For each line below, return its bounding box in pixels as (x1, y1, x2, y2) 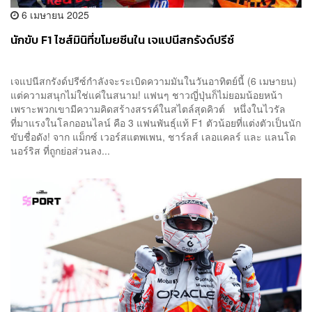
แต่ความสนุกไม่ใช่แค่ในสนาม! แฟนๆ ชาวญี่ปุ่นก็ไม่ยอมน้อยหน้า (10, 88, 283, 102)
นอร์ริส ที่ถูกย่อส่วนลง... (10, 143, 110, 158)
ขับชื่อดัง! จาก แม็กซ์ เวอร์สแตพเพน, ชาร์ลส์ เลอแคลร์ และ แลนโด (10, 130, 296, 144)
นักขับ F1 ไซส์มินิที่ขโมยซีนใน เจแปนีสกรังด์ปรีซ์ (10, 31, 234, 49)
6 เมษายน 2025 (19, 8, 89, 22)
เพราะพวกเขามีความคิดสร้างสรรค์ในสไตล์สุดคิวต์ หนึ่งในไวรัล (10, 102, 286, 116)
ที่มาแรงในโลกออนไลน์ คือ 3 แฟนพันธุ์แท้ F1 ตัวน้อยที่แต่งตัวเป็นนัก (10, 116, 301, 130)
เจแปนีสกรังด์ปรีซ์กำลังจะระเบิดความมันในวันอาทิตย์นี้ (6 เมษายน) (10, 74, 297, 88)
